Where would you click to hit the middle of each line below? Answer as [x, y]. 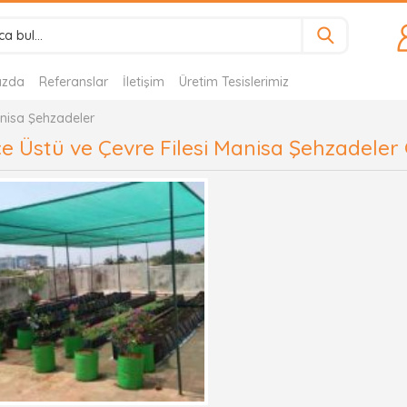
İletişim [144, 82]
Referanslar [74, 82]
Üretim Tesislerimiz [234, 82]
